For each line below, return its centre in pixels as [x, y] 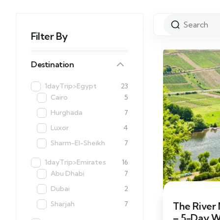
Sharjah [63, 204]
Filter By [49, 36]
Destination [53, 64]
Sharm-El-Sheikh [78, 143]
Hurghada [67, 112]
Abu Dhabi [68, 173]
